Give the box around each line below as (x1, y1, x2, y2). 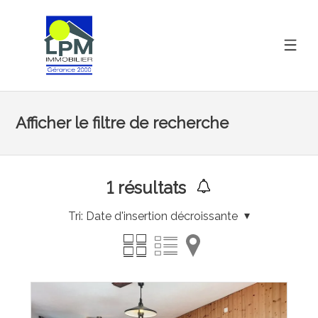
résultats (114, 177, 187, 198)
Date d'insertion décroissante (85, 209, 238, 223)
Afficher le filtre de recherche (16, 113, 229, 132)
